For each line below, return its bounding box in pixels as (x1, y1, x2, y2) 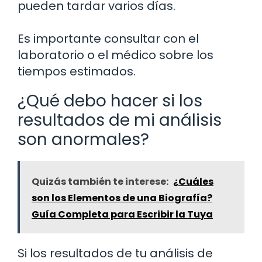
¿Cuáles (173, 175, 213, 189)
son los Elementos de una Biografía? (32, 191, 212, 205)
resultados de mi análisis (18, 109, 222, 132)
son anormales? (18, 128, 149, 151)
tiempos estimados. (18, 63, 136, 80)
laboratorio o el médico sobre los (18, 47, 213, 64)
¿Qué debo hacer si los (18, 89, 202, 113)
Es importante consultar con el (18, 30, 199, 47)
